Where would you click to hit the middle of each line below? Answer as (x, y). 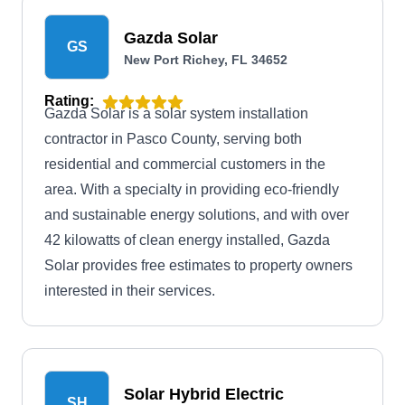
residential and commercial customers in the (185, 164)
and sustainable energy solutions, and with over (197, 215)
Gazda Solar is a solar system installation (176, 113)
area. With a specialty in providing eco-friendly (192, 189)
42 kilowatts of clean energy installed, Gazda (187, 240)
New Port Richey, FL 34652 (206, 60)
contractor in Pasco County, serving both (173, 139)
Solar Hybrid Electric (204, 394)
